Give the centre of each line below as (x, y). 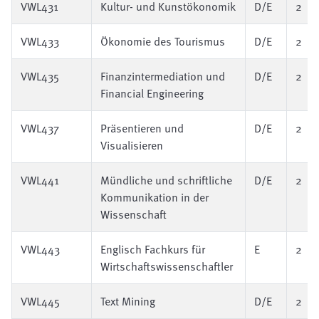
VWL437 (40, 128)
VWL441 (40, 180)
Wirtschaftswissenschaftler (167, 266)
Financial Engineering (152, 93)
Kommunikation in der (155, 197)
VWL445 (40, 301)
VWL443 (40, 249)
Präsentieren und (142, 128)
